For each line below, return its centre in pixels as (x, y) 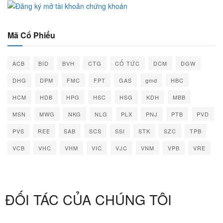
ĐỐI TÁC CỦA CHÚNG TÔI (88, 199)
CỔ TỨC (127, 63)
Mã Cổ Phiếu (31, 35)
